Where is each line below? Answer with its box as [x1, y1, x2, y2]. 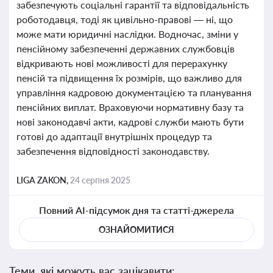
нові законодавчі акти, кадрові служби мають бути [16, 116, 244, 127]
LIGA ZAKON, [16, 175, 70, 185]
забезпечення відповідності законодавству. [16, 145, 210, 157]
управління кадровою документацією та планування [16, 87, 252, 98]
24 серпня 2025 [70, 175, 130, 185]
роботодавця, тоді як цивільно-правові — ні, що [16, 13, 233, 25]
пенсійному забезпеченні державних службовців [16, 43, 235, 54]
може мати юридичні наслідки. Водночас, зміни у [16, 28, 238, 40]
